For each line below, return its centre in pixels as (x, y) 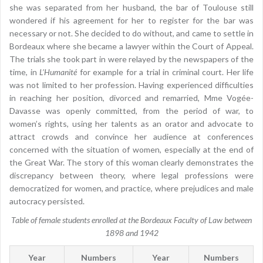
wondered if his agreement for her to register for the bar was (131, 20)
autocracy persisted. (47, 201)
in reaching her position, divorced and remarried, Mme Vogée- (131, 97)
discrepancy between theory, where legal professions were (131, 175)
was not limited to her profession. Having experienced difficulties (131, 85)
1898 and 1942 (131, 232)
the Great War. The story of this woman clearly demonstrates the (131, 162)
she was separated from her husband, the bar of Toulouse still (131, 7)
